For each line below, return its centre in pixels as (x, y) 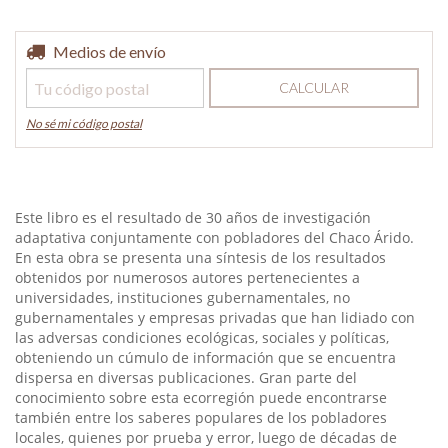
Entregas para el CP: (89, 50)
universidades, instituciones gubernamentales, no (182, 297)
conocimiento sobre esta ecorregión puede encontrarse (201, 397)
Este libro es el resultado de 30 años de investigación (193, 217)
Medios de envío (109, 51)
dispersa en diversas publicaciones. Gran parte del (186, 377)
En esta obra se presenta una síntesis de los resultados (200, 257)
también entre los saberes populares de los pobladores (201, 417)
